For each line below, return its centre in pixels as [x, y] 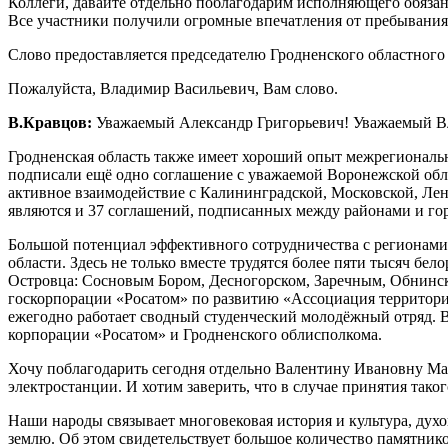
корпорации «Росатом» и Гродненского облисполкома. [195, 334]
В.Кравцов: [52, 122]
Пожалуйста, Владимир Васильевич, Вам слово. [173, 88]
